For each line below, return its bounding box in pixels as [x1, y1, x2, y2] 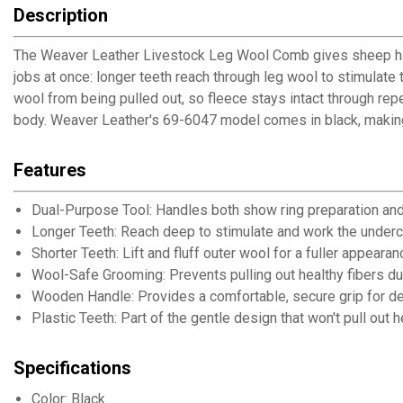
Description [13, 4, 108, 26]
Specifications [13, 357, 131, 379]
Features [13, 159, 86, 181]
